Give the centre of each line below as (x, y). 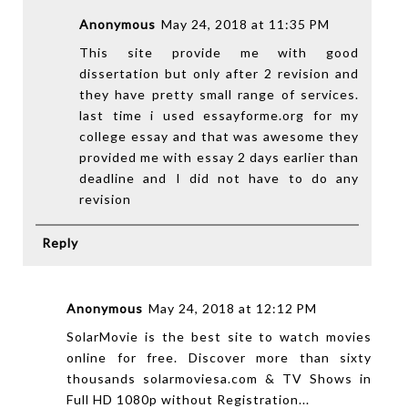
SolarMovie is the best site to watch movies (219, 337)
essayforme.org (254, 115)
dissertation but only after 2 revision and (219, 73)
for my (332, 115)
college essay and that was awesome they (219, 136)
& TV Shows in (315, 379)
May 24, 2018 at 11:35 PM (245, 24)
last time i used (142, 115)
